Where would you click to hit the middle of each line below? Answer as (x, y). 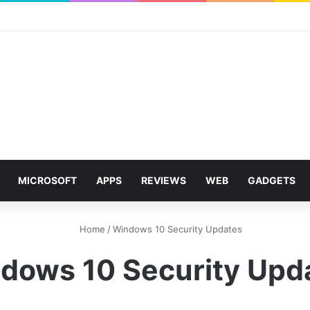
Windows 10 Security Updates (177, 229)
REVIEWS (164, 180)
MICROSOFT (47, 180)
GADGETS (272, 180)
